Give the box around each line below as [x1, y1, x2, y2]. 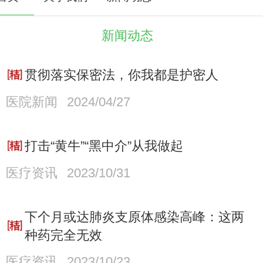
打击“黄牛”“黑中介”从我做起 [24, 139, 183, 154]
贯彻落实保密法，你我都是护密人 [24, 68, 218, 83]
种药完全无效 [24, 228, 102, 243]
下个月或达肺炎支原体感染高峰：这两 [24, 210, 244, 225]
